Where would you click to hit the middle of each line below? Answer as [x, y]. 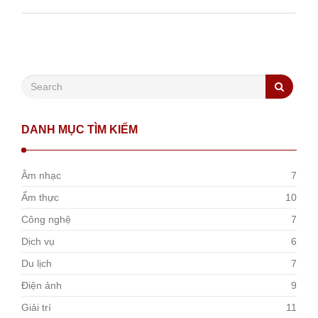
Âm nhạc [41, 175]
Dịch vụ [38, 241]
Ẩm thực [40, 197]
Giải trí [36, 307]
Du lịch [37, 263]
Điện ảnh [42, 285]
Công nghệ [46, 219]
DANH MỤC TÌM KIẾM [79, 130]
